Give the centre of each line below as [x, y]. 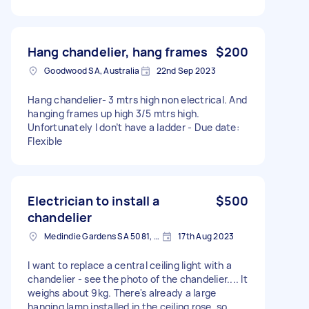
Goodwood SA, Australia [92, 70]
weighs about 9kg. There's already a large [122, 292]
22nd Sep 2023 [186, 70]
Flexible [45, 141]
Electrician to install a [94, 200]
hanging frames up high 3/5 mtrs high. [114, 113]
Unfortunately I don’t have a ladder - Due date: [133, 127]
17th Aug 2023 [206, 236]
